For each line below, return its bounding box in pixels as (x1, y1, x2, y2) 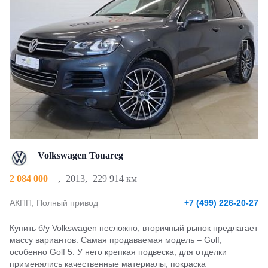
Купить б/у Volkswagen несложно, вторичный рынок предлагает (10, 223, 258, 233)
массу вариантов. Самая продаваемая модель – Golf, (10, 235, 222, 245)
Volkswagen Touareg (35, 150, 123, 160)
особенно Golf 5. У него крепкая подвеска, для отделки (10, 247, 227, 257)
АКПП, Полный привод (10, 198, 98, 208)
